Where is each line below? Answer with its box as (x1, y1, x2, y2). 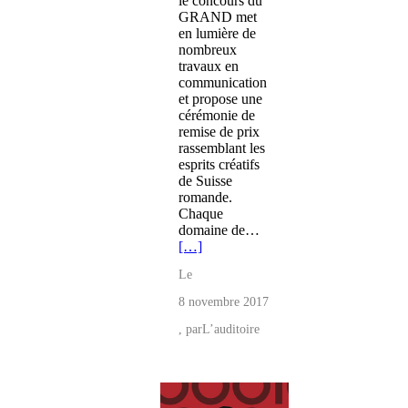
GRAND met (178, 9, 257, 25)
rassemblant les (178, 140, 265, 157)
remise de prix (178, 124, 260, 140)
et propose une (178, 91, 262, 107)
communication (178, 75, 267, 91)
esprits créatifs (178, 157, 260, 173)
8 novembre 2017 (178, 295, 269, 310)
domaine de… (178, 222, 260, 239)
